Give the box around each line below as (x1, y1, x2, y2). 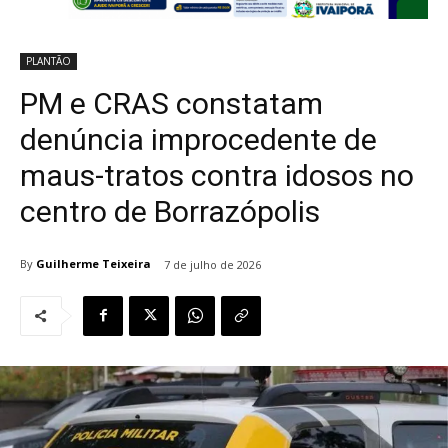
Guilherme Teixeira (36, 256, 151, 272)
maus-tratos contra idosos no (20, 157, 414, 193)
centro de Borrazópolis (20, 193, 320, 229)
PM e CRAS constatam (20, 85, 323, 121)
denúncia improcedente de (20, 121, 377, 157)
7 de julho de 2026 (164, 256, 261, 272)
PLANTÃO (26, 53, 71, 68)
